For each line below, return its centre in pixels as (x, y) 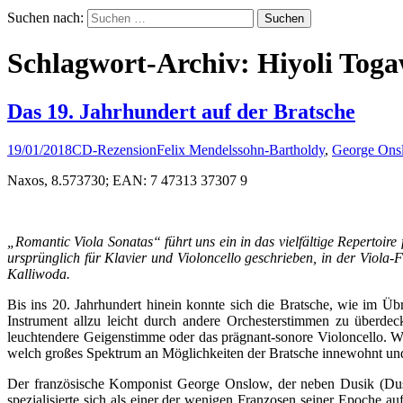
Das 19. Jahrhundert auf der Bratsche (181, 111)
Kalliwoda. (39, 273)
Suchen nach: (45, 17)
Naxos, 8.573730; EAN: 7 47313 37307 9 (127, 180)
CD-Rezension (114, 149)
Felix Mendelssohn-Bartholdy (241, 149)
